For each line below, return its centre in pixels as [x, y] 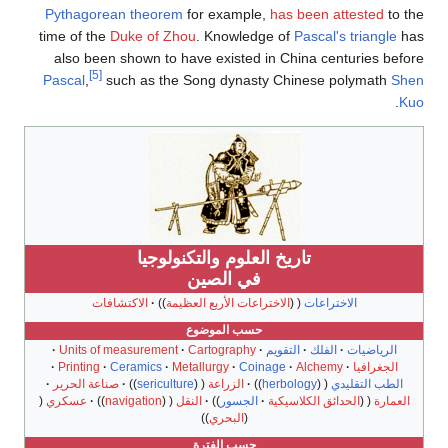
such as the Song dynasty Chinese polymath [246, 80]
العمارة [391, 401]
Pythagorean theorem [114, 14]
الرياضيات [371, 350]
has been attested [327, 14]
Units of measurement [118, 350]
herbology [289, 384]
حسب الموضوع [224, 330]
